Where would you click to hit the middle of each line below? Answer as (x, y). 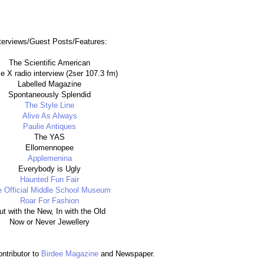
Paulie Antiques (49, 127)
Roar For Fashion (49, 201)
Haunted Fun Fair (49, 180)
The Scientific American (49, 63)
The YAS (49, 137)
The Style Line (49, 105)
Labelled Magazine (49, 84)
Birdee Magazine (70, 254)
